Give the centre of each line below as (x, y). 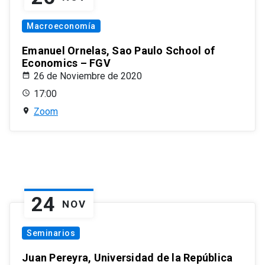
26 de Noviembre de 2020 (88, 76)
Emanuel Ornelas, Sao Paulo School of (118, 51)
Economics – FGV (66, 63)
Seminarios (51, 233)
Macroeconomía (61, 26)
